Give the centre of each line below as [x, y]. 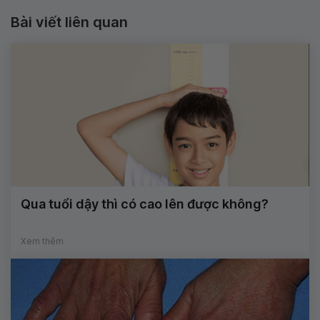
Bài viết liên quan [69, 22]
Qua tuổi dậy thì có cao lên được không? [145, 204]
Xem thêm [42, 241]
